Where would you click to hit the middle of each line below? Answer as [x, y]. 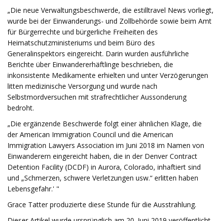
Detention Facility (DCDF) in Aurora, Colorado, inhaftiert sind [104, 167]
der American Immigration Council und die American [90, 134]
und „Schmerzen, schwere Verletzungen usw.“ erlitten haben [103, 178]
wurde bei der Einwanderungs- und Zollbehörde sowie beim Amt [110, 21]
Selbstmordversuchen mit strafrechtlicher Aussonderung [97, 97]
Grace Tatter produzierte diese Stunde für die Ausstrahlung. [102, 204]
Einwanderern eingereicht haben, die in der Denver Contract [102, 156]
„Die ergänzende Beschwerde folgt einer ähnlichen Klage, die [105, 124]
